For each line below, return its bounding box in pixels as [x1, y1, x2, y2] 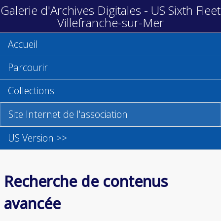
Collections [8, 84, 54, 97]
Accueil [8, 37, 37, 51]
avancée [4, 193, 61, 214]
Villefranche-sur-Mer [57, 14, 164, 31]
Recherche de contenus [4, 171, 168, 191]
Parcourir [8, 61, 48, 74]
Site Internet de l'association [8, 108, 128, 121]
